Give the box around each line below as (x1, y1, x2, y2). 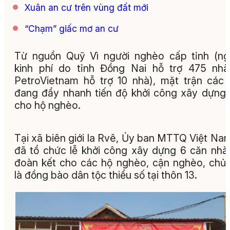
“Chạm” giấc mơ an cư (25, 23, 119, 34)
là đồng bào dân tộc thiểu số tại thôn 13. (14, 168, 197, 181)
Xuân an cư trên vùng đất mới (25, 2, 148, 13)
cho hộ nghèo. (14, 99, 81, 112)
